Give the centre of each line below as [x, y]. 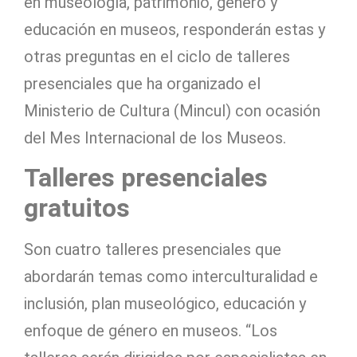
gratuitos [77, 208]
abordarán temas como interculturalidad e [171, 276]
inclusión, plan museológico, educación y [165, 303]
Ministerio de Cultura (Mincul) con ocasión [172, 110]
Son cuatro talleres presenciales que [153, 249]
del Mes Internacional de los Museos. [155, 137]
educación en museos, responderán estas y [175, 29]
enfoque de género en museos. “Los [151, 330]
